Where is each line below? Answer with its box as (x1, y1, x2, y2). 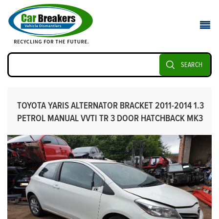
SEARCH (180, 61, 203, 68)
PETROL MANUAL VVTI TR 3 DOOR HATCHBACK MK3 (17, 114, 203, 123)
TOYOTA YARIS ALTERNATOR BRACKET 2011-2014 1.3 (17, 101, 204, 110)
